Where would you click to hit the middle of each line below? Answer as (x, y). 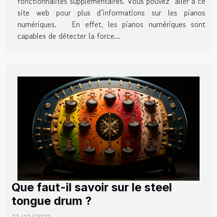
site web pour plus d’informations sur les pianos (111, 12)
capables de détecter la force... (69, 36)
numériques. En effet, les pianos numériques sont (111, 24)
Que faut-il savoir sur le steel (92, 187)
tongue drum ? (52, 201)
